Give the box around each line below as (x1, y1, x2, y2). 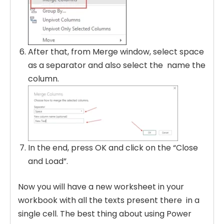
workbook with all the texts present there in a (18, 194, 199, 206)
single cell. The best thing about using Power (18, 207, 191, 219)
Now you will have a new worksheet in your (18, 180, 184, 192)
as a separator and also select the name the (28, 59, 205, 71)
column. (28, 72, 59, 84)
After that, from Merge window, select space (28, 45, 204, 57)
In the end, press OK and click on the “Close (28, 141, 198, 153)
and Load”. (28, 155, 68, 167)
